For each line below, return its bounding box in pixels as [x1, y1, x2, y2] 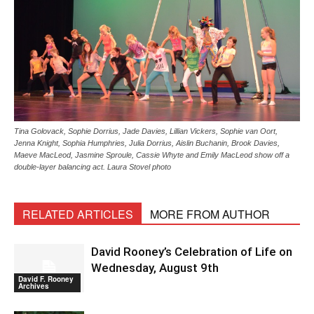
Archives [18, 280, 49, 291]
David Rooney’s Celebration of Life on [91, 244, 292, 259]
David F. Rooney [18, 273, 74, 284]
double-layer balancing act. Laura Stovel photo [14, 162, 171, 171]
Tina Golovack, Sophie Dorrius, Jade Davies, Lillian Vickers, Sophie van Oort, [14, 126, 278, 135]
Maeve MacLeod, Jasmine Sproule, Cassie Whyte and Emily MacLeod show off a [14, 150, 289, 159]
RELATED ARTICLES [22, 205, 133, 222]
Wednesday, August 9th [91, 260, 219, 275]
